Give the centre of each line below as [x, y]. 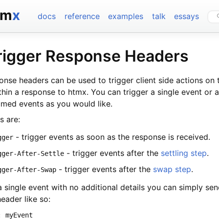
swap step [172, 169]
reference [82, 16]
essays [186, 16]
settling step [184, 153]
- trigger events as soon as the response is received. [112, 137]
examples [126, 16]
